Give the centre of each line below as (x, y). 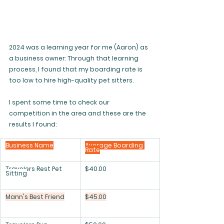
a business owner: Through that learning (74, 58)
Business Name (29, 145)
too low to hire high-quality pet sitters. (72, 80)
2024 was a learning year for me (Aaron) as (79, 47)
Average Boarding (115, 145)
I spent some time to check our (60, 102)
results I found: (33, 124)
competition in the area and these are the (78, 113)
